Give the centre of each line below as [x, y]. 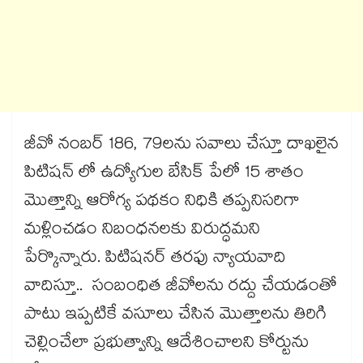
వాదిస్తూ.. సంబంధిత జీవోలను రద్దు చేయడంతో [181, 288]
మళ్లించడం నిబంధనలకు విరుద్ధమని [142, 231]
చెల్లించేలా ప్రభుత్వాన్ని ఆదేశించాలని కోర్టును [167, 345]
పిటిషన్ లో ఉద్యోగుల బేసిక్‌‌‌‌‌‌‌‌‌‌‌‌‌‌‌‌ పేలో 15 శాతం [164, 175]
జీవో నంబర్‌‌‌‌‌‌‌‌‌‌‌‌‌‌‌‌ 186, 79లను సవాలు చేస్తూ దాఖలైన [181, 146]
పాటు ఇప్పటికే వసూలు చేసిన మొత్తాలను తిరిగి [175, 316]
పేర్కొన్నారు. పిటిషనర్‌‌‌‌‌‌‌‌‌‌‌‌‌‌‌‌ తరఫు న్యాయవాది [155, 260]
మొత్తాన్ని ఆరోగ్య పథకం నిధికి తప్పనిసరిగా [162, 203]
